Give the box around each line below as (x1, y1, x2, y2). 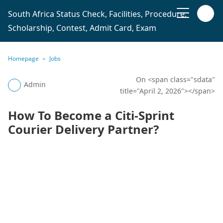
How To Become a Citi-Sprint (8, 107, 174, 123)
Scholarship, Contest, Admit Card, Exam (8, 22, 156, 33)
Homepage (8, 54, 39, 63)
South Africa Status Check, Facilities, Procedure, (8, 8, 187, 19)
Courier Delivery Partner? (8, 121, 159, 137)
